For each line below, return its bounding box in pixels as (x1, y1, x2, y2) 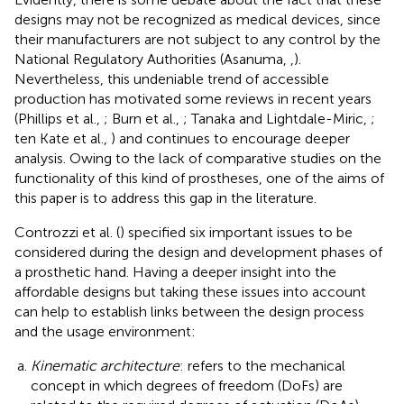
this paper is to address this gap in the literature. (14, 188, 317, 207)
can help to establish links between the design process (14, 302, 364, 320)
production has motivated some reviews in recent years (14, 89, 372, 107)
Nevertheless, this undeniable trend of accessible (14, 69, 329, 87)
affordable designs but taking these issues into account (14, 282, 366, 300)
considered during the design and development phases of (14, 243, 382, 261)
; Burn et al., (104, 109, 183, 127)
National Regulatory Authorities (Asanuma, (14, 50, 290, 68)
